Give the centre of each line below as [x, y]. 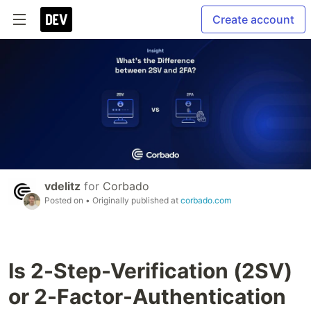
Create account [253, 19]
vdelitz [62, 186]
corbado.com [206, 201]
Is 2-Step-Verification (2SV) [150, 271]
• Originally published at [133, 201]
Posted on [65, 201]
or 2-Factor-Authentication [147, 297]
